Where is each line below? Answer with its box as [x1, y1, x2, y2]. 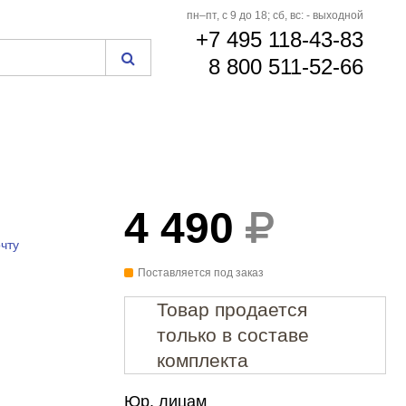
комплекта [156, 350, 248, 371]
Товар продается [156, 299, 307, 320]
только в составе [156, 324, 309, 345]
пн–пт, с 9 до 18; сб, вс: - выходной [187, 9, 364, 22]
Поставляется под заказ [137, 267, 264, 278]
